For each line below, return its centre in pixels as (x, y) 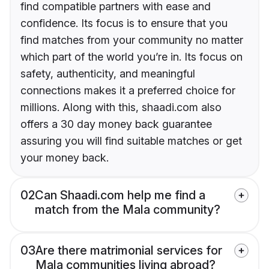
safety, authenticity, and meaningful (108, 74)
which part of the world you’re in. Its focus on (131, 57)
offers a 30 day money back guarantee (116, 124)
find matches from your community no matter (132, 40)
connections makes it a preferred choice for (128, 91)
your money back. (65, 158)
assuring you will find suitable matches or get (131, 141)
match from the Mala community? (128, 210)
